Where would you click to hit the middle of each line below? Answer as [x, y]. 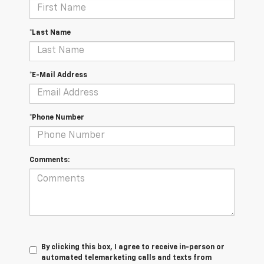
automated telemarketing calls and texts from [126, 258]
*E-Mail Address [58, 75]
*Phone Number [57, 118]
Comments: [49, 160]
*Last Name [50, 33]
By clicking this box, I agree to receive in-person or [133, 247]
